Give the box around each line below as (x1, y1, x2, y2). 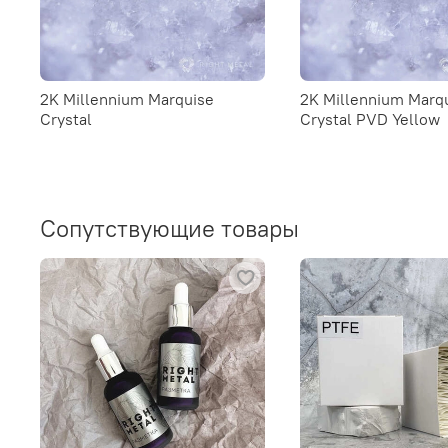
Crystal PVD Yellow (299, 108, 440, 129)
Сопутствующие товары (40, 213, 299, 244)
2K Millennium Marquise (40, 88, 214, 109)
